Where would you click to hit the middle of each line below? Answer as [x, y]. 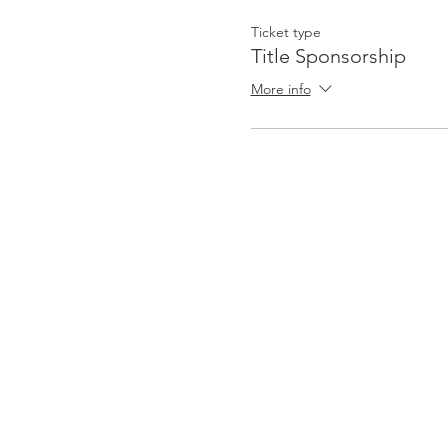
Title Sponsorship [328, 56]
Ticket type [285, 32]
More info [280, 89]
